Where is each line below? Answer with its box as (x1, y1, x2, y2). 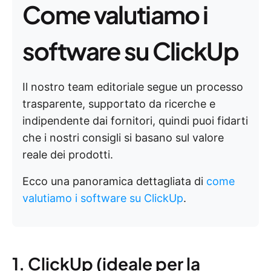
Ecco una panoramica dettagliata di (22, 175, 206, 188)
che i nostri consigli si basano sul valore (22, 131, 224, 144)
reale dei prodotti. (22, 148, 113, 161)
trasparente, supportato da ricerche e (22, 97, 215, 110)
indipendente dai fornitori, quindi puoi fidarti (22, 114, 248, 127)
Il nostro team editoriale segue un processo (22, 80, 243, 93)
